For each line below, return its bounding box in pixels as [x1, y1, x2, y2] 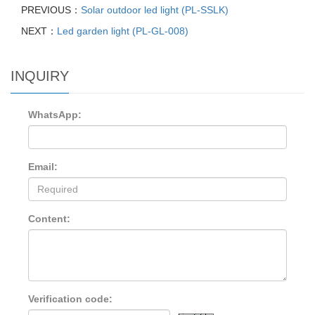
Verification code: [28, 293, 112, 305]
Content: [28, 213, 70, 225]
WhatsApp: [28, 109, 82, 121]
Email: [28, 161, 58, 173]
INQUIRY [11, 68, 69, 84]
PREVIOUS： [21, 4, 81, 16]
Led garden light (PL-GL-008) [57, 25, 188, 37]
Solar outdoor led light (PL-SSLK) [81, 4, 229, 16]
